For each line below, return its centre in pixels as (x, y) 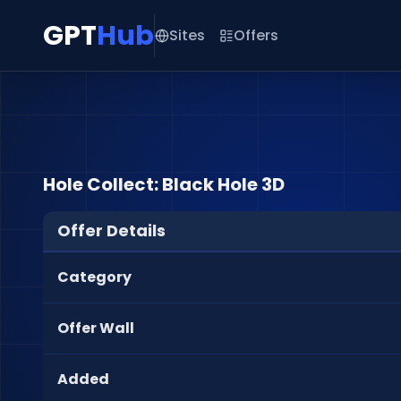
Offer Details (111, 230)
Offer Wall (96, 328)
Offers (256, 35)
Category (94, 277)
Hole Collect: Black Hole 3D (164, 184)
